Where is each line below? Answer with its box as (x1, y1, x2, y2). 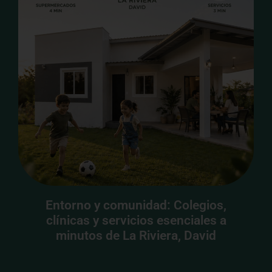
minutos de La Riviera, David (56, 228, 216, 243)
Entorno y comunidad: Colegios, (46, 198, 226, 212)
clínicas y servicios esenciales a (46, 213, 226, 228)
